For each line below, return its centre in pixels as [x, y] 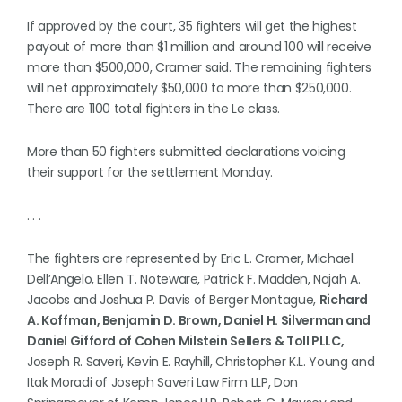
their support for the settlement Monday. [150, 172]
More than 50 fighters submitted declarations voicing [186, 152]
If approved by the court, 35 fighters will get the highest [192, 26]
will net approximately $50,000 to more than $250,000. [189, 88]
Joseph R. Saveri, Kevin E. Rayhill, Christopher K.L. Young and [201, 362]
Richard [344, 300]
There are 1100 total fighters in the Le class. [153, 109]
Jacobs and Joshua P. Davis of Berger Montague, [173, 300]
